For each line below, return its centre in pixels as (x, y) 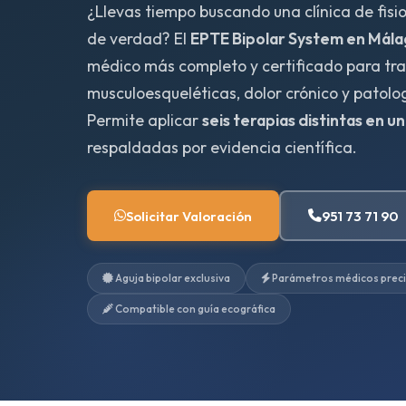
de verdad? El (139, 39)
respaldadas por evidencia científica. (222, 147)
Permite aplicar (145, 120)
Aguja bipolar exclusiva (172, 278)
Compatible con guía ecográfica (194, 309)
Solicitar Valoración (189, 216)
